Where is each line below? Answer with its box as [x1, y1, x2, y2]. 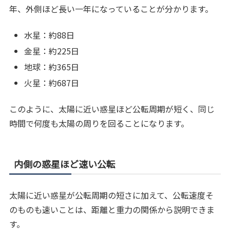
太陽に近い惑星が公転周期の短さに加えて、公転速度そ [9, 188, 214, 201]
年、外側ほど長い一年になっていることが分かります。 [9, 3, 214, 15]
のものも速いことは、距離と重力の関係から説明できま [9, 203, 215, 216]
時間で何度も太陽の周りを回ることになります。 [9, 117, 189, 129]
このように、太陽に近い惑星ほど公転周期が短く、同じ [9, 102, 215, 115]
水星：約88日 [24, 28, 75, 41]
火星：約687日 [24, 76, 80, 89]
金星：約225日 [24, 45, 80, 57]
